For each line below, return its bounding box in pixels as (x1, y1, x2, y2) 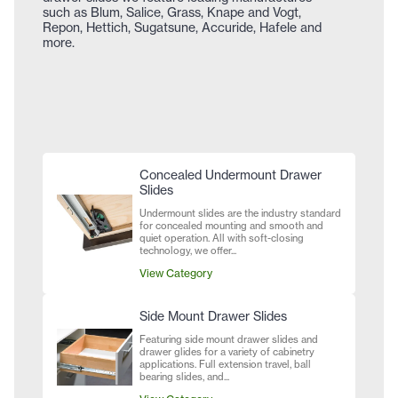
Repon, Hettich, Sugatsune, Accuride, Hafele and (43, 20, 322, 36)
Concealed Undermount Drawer (139, 167, 322, 183)
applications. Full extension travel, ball (139, 358, 311, 371)
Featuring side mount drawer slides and (139, 333, 318, 346)
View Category (139, 267, 212, 281)
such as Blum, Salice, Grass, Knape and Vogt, (43, 4, 301, 20)
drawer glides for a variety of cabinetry (139, 346, 314, 359)
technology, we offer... (139, 244, 236, 258)
